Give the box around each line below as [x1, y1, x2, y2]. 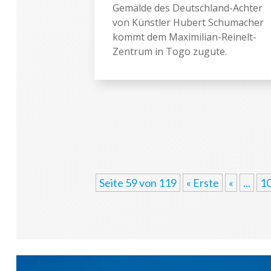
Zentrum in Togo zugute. [112, 44, 227, 58]
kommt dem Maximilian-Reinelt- [112, 30, 256, 44]
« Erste [186, 175, 219, 189]
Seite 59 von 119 [99, 175, 177, 189]
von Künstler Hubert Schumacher [112, 15, 264, 29]
